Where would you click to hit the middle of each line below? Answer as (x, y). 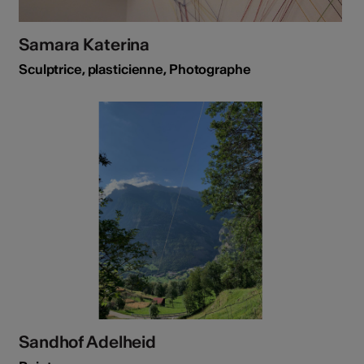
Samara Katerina (84, 45)
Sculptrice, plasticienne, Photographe (135, 69)
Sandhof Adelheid (88, 341)
